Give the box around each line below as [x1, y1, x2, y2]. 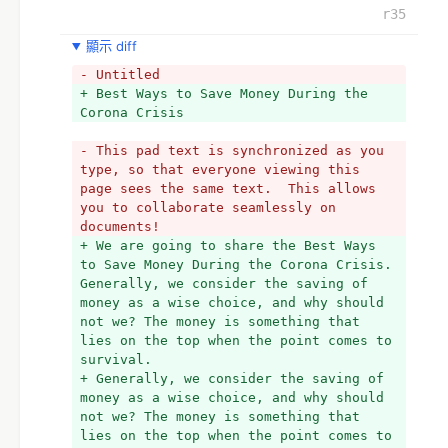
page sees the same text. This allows [80, 181, 376, 196]
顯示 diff [85, 38, 137, 54]
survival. [80, 352, 152, 367]
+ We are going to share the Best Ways [80, 238, 376, 253]
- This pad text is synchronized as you [80, 143, 384, 158]
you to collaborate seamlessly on [80, 200, 336, 215]
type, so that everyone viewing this [80, 162, 360, 177]
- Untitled [80, 67, 160, 82]
